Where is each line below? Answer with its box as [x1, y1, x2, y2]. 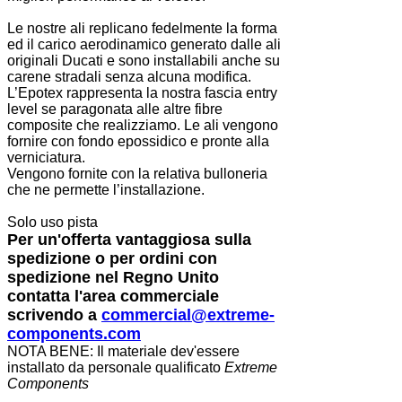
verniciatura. [7, 150, 85, 166]
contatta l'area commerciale [7, 287, 219, 306]
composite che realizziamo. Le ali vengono [7, 118, 278, 134]
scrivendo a [7, 306, 101, 325]
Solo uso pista [7, 214, 98, 231]
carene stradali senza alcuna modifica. [7, 69, 251, 85]
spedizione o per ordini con [7, 249, 217, 268]
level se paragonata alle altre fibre [7, 101, 223, 118]
